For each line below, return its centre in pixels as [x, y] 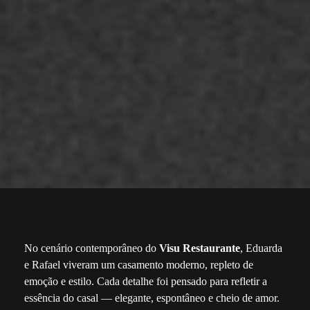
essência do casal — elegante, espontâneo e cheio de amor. [152, 298]
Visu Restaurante [200, 248]
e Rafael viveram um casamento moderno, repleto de [139, 265]
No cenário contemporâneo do [92, 248]
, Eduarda [261, 248]
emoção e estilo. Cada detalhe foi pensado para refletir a [146, 282]
